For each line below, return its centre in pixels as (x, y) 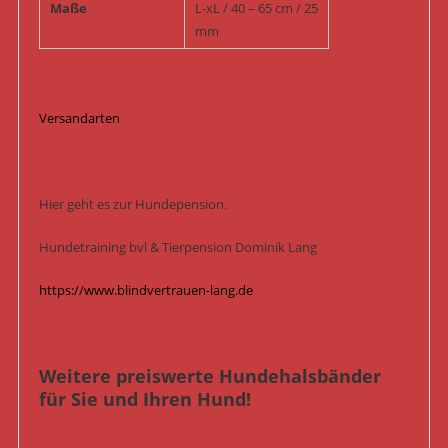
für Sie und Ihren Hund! (144, 399)
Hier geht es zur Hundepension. (132, 204)
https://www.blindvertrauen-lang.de (145, 290)
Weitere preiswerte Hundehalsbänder (209, 376)
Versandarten (79, 118)
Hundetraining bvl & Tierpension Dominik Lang (177, 247)
